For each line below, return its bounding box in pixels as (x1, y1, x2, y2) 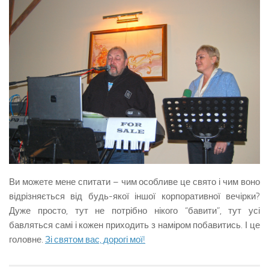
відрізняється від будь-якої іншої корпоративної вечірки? (9, 190, 260, 202)
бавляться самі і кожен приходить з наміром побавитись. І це (9, 219, 260, 231)
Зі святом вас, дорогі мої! (45, 234, 145, 245)
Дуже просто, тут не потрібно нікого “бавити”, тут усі (9, 205, 260, 216)
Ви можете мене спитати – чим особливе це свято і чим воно (9, 176, 260, 187)
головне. (9, 234, 45, 245)
